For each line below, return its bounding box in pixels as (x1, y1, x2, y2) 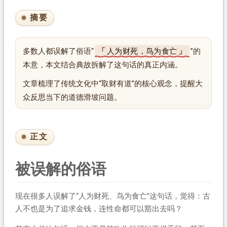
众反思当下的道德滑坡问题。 (22, 93, 122, 102)
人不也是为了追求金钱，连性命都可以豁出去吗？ (15, 204, 182, 213)
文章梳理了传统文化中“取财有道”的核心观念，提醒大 (22, 79, 203, 88)
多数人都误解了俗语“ (22, 47, 94, 56)
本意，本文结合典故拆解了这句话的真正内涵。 (22, 60, 182, 69)
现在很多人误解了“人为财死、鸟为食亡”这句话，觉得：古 (15, 192, 210, 201)
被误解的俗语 (15, 160, 106, 178)
